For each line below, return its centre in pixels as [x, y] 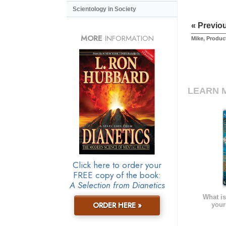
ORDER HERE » [117, 205]
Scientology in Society [104, 9]
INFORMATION [128, 38]
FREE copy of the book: [117, 175]
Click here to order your [117, 165]
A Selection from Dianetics [117, 185]
